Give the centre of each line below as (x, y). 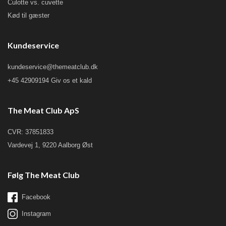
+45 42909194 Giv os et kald (50, 80)
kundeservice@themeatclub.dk (53, 67)
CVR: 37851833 (31, 132)
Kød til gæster (29, 16)
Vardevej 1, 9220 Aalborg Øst (50, 145)
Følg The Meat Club (44, 175)
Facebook (36, 197)
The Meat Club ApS (43, 110)
